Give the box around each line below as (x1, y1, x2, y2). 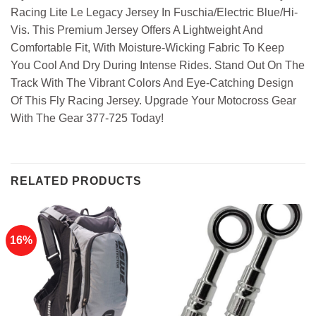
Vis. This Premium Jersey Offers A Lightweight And (11, 24, 263, 37)
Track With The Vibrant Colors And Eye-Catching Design (11, 77, 293, 90)
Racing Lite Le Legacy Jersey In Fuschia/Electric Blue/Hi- (11, 6, 298, 19)
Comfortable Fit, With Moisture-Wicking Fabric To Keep (11, 42, 284, 54)
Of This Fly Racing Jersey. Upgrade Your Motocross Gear (11, 95, 296, 107)
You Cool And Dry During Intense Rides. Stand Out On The (11, 59, 305, 72)
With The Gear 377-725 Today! (11, 112, 164, 125)
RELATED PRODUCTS (11, 175, 142, 188)
